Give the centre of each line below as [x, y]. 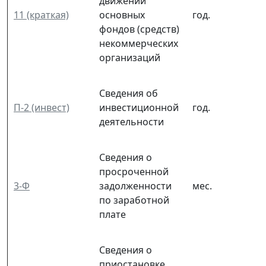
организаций [130, 57]
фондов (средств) [139, 29]
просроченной [134, 171]
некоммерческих [139, 43]
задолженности [135, 186]
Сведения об [129, 93]
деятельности [132, 121]
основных [122, 15]
